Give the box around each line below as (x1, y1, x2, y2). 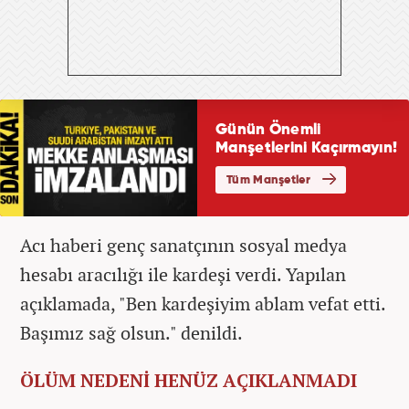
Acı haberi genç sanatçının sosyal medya (20, 232, 347, 257)
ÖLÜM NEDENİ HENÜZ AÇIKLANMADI (20, 367, 357, 393)
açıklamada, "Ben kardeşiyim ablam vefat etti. (20, 290, 385, 316)
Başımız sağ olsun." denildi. (20, 320, 246, 345)
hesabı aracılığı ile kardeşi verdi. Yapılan (20, 261, 346, 287)
